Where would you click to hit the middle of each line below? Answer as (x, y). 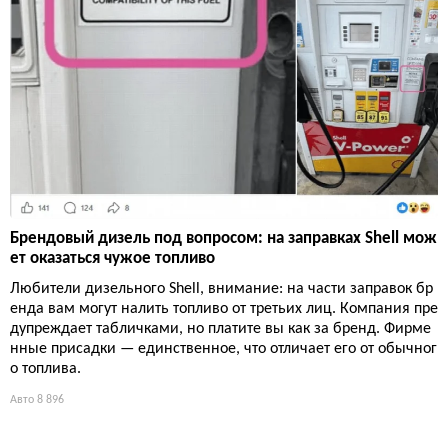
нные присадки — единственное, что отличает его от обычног (223, 348)
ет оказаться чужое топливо (112, 258)
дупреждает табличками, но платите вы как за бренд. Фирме (220, 328)
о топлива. (45, 368)
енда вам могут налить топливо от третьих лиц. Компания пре (224, 308)
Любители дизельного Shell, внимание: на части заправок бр (221, 288)
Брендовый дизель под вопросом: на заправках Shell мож (223, 238)
